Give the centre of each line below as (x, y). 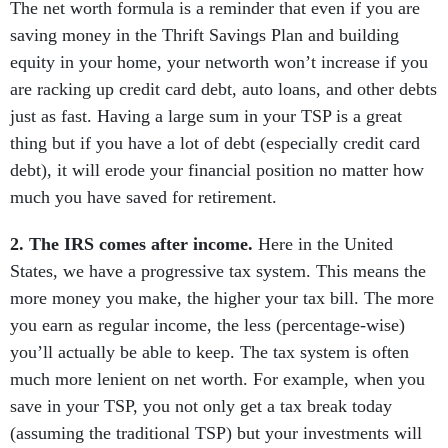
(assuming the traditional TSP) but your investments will (216, 433)
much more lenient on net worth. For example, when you (217, 379)
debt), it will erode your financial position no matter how (217, 170)
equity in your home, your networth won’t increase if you (219, 62)
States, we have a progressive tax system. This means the (218, 271)
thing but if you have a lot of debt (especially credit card (215, 143)
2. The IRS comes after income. (131, 244)
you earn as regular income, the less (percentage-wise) (207, 325)
